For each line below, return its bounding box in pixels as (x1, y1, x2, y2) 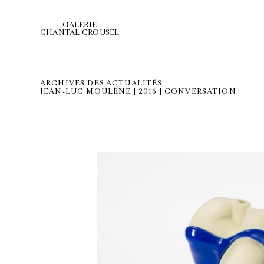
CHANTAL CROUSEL (40, 28, 120, 37)
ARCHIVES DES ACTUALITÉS (40, 78, 163, 88)
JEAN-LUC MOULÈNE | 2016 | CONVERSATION (40, 87, 236, 96)
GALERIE (62, 20, 97, 29)
